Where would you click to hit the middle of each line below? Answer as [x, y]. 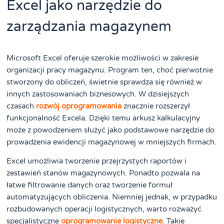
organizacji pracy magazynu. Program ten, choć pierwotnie [110, 70]
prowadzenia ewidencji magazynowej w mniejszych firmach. [112, 142]
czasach [21, 106]
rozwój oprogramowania [79, 106]
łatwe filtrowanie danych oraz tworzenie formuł [90, 185]
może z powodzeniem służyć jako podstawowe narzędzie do [111, 130]
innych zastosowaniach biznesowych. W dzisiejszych [98, 94]
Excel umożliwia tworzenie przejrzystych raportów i [97, 161]
